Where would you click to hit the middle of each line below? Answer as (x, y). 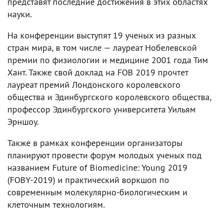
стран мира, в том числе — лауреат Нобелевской (102, 47)
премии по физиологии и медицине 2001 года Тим (108, 60)
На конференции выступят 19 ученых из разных (102, 35)
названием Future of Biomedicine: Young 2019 (97, 167)
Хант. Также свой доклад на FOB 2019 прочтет (98, 72)
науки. (20, 14)
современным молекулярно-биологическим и (97, 192)
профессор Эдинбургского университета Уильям (102, 109)
